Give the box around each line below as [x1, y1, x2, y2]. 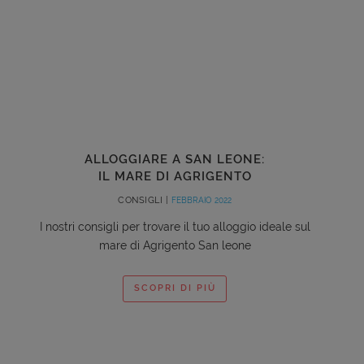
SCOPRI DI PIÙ [133, 283, 216, 294]
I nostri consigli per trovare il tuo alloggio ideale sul [39, 219, 310, 233]
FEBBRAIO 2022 [171, 195, 232, 205]
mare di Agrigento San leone [98, 238, 251, 252]
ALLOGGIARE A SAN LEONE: [84, 151, 265, 167]
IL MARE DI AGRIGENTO [97, 168, 252, 184]
